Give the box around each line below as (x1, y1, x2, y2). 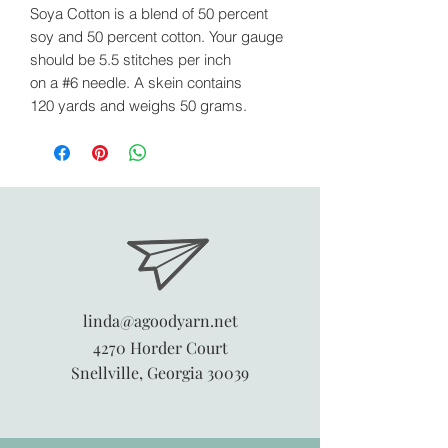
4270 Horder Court (92, 336, 228, 358)
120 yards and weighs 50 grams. (30, 95, 247, 115)
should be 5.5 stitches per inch (30, 49, 231, 69)
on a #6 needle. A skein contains (30, 72, 242, 92)
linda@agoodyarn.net (82, 309, 238, 331)
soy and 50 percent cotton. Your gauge (30, 26, 283, 46)
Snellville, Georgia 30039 (71, 361, 249, 383)
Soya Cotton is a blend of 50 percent (30, 3, 268, 23)
